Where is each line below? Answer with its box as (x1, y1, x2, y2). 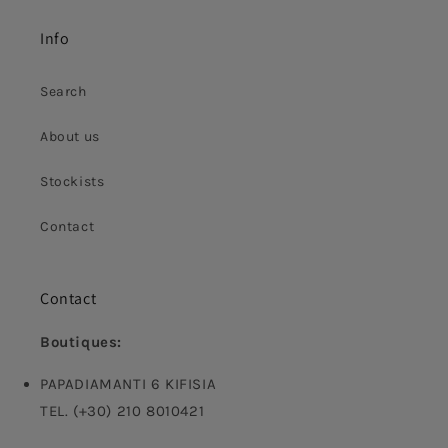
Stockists (40, 173, 105, 191)
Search (40, 83, 87, 101)
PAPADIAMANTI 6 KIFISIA (40, 375, 217, 394)
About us (40, 128, 100, 146)
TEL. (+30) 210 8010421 (40, 402, 205, 421)
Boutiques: (40, 333, 122, 352)
